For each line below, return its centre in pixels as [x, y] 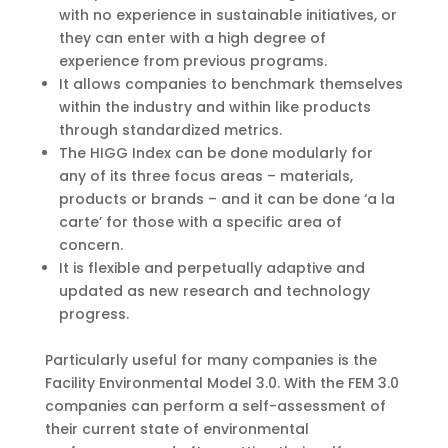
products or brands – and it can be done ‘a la [226, 199]
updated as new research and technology [214, 291]
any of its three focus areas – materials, [205, 176]
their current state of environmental [176, 429]
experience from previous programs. [192, 61]
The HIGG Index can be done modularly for [215, 153]
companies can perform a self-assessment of [215, 406]
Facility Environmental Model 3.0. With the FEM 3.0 [221, 383]
